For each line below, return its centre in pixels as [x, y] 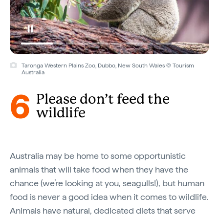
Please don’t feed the [103, 99]
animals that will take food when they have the [99, 169]
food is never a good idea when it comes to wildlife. [109, 197]
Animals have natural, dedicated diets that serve [103, 210]
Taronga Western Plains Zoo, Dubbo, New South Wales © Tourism [108, 65]
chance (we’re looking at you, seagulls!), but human [107, 183]
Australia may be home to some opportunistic [98, 155]
